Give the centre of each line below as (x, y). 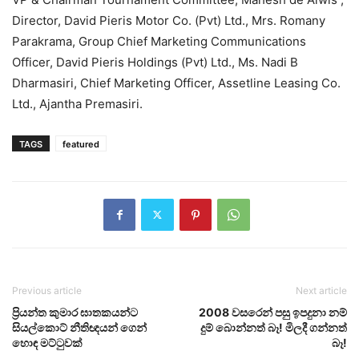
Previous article (47, 290)
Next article (321, 290)
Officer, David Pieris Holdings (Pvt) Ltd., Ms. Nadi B (155, 62)
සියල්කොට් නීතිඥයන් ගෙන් (79, 327)
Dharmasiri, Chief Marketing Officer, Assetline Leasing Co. (176, 83)
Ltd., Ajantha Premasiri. (77, 103)
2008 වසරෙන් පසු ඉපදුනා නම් (273, 312)
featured (81, 144)
